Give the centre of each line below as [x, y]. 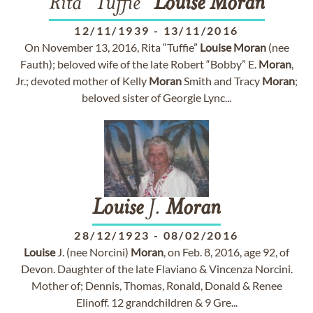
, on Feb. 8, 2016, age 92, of [226, 252]
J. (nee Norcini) [93, 252]
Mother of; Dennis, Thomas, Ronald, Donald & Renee [156, 285]
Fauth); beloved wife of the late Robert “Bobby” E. [139, 64]
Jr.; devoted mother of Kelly [82, 81]
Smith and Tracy [222, 81]
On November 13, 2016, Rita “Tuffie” [112, 47]
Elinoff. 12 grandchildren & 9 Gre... [156, 302]
